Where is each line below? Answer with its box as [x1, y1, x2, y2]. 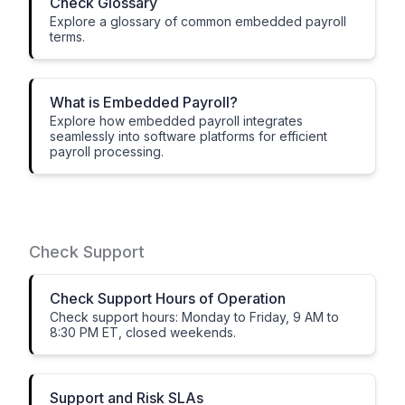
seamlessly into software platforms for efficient [50, 128, 327, 144]
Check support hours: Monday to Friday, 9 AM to [50, 309, 339, 325]
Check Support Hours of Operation [50, 289, 286, 307]
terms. [50, 29, 85, 44]
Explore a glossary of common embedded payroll [50, 14, 346, 29]
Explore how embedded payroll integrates [50, 113, 303, 128]
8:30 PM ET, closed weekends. [50, 325, 236, 340]
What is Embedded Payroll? [50, 93, 238, 111]
